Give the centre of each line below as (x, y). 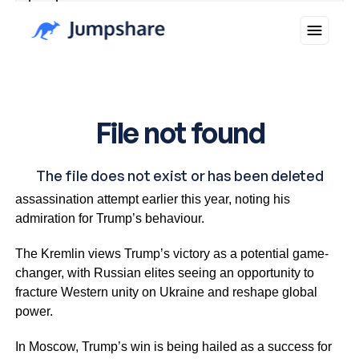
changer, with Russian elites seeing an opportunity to (164, 272)
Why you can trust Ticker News (133, 10)
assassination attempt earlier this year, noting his (152, 199)
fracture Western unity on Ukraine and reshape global (166, 292)
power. (34, 311)
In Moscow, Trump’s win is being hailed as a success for (173, 346)
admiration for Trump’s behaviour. (109, 218)
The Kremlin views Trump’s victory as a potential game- (171, 253)
